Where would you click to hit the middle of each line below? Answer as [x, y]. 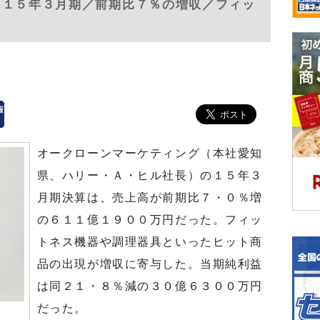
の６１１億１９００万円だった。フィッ [150, 220]
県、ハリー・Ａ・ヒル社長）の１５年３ [150, 175]
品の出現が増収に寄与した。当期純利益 [150, 264]
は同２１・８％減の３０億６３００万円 [150, 286]
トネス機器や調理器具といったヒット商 [150, 242]
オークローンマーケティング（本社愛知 [150, 153]
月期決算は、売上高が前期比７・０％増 [150, 197]
